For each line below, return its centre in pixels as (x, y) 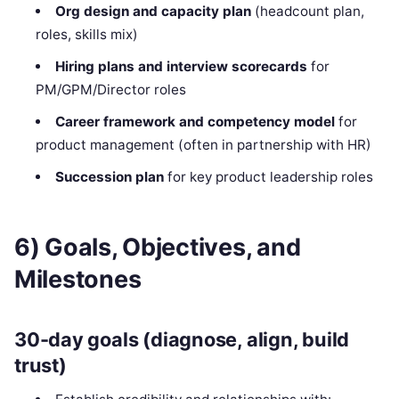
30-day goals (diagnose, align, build (182, 339)
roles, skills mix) (87, 34)
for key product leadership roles (268, 176)
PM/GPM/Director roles (111, 89)
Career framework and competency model (195, 121)
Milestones (78, 280)
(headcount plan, (307, 11)
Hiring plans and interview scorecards (181, 66)
